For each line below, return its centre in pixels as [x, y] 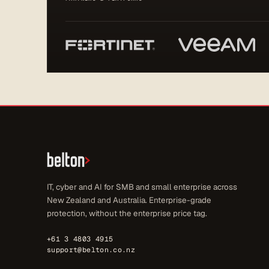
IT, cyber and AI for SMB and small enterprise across [142, 187]
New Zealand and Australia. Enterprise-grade [129, 200]
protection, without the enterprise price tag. [127, 213]
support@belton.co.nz [91, 249]
